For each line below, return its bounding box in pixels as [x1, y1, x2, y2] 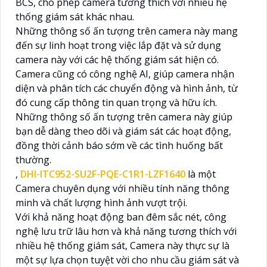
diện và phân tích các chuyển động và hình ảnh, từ [15, 81, 238, 95]
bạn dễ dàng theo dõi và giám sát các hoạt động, [15, 124, 231, 138]
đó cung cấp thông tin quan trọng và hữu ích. [15, 95, 217, 109]
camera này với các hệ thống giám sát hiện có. [15, 52, 219, 66]
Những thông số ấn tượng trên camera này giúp [15, 110, 232, 123]
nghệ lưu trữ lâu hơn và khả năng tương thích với [15, 224, 237, 238]
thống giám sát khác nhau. [15, 10, 134, 23]
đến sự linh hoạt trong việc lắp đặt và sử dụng [15, 38, 221, 52]
